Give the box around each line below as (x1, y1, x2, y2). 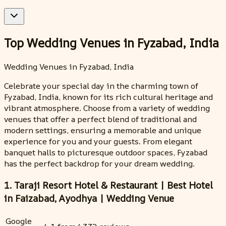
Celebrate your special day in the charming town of (4, 80, 198, 91)
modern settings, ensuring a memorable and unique (4, 124, 201, 136)
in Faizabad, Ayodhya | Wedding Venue (4, 191, 174, 205)
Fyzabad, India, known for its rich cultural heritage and (4, 91, 213, 102)
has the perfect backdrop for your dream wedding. (4, 157, 195, 169)
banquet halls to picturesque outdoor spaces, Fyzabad (4, 146, 207, 158)
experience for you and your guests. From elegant (4, 135, 192, 147)
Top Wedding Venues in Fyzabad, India (4, 34, 219, 51)
